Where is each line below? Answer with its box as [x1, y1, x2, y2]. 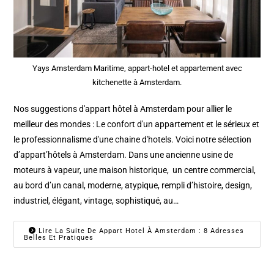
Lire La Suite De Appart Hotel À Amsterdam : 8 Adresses [36, 227, 245, 235]
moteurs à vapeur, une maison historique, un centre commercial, [13, 165, 256, 176]
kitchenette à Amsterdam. [92, 78, 182, 87]
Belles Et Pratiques [24, 234, 94, 242]
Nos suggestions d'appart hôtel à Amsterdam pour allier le [13, 104, 232, 114]
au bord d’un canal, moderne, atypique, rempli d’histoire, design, [13, 180, 253, 191]
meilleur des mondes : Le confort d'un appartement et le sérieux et [13, 119, 260, 130]
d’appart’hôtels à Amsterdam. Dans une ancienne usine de [13, 150, 234, 160]
